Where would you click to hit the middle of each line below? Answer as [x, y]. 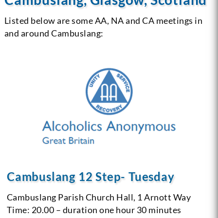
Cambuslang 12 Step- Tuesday [91, 176]
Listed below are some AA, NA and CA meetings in [103, 20]
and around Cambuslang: [54, 33]
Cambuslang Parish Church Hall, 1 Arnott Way [99, 197]
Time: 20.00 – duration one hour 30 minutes [94, 209]
